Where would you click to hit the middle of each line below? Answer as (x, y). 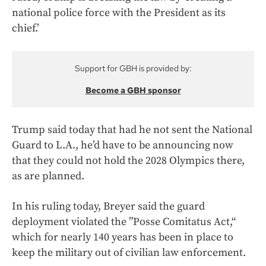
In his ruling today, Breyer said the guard (108, 207)
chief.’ (26, 28)
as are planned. (48, 176)
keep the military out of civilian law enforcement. (129, 253)
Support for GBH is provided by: (133, 69)
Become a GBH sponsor (133, 91)
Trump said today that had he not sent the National (132, 130)
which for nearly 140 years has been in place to (123, 237)
